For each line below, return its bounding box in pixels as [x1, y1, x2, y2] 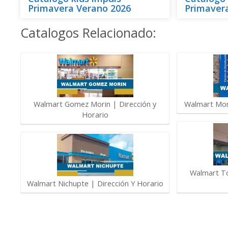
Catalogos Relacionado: [20, 24, 156, 42]
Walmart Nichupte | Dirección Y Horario [26, 178, 163, 188]
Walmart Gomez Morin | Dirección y [34, 99, 157, 109]
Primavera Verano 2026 [28, 2, 131, 15]
